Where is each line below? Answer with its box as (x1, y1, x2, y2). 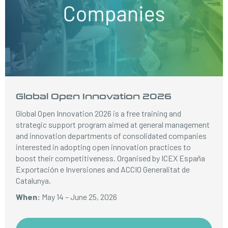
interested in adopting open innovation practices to (16, 142, 191, 152)
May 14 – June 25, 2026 (42, 192, 118, 202)
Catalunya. (16, 176, 51, 185)
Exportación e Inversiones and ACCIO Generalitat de (16, 164, 190, 174)
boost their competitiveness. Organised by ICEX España (16, 153, 206, 163)
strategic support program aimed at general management (16, 120, 210, 129)
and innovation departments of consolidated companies (16, 131, 207, 140)
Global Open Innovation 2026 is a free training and (16, 108, 182, 118)
